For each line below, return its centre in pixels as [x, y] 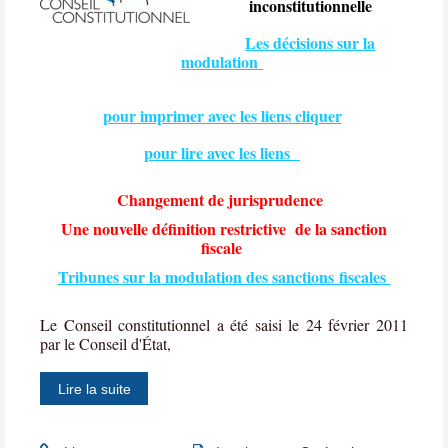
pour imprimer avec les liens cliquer [222, 116]
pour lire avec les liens [222, 153]
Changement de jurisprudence [222, 200]
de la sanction [341, 229]
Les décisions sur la [310, 42]
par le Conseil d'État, [105, 344]
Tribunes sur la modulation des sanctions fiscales [224, 277]
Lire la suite [94, 388]
